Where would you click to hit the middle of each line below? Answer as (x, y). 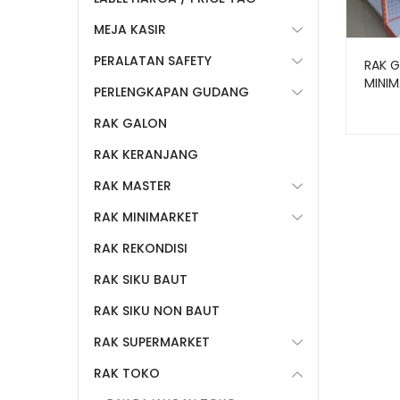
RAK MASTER (133, 186)
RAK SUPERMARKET (152, 342)
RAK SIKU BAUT (141, 279)
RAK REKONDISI (141, 248)
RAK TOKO (127, 373)
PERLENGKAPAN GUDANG (171, 92)
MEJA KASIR (130, 29)
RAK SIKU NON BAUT (157, 311)
